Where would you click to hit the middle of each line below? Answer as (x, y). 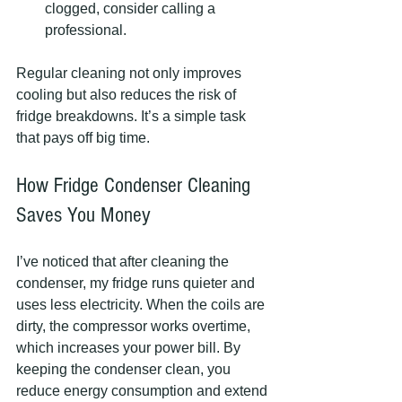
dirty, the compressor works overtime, (135, 326)
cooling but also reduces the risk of (128, 94)
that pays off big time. (83, 137)
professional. (86, 30)
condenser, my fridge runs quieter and (137, 283)
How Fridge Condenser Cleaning (136, 185)
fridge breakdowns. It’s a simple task (133, 116)
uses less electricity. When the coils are (142, 304)
